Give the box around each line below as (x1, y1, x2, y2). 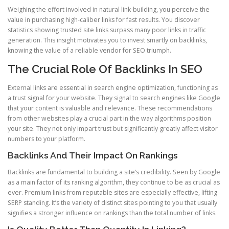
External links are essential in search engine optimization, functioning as (8, 83, 218, 92)
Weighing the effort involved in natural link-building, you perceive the (8, 5, 210, 14)
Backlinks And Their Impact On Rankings (8, 150, 178, 161)
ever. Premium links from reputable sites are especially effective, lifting (8, 188, 217, 197)
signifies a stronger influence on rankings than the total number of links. (8, 208, 217, 217)
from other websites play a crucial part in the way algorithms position (8, 113, 211, 123)
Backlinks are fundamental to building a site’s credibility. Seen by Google (8, 167, 220, 176)
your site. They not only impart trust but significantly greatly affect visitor (8, 124, 218, 133)
